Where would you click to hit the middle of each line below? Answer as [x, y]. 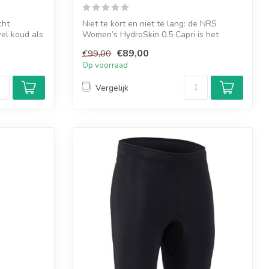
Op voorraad [105, 66]
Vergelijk [112, 88]
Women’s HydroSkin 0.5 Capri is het [150, 34]
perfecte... [101, 45]
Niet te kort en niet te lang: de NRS [150, 23]
